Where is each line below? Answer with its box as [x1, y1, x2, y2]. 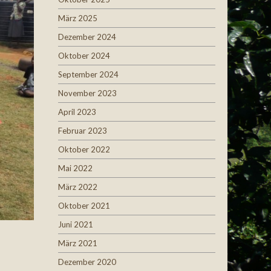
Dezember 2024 [58, 32, 116, 42]
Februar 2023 [58, 126, 107, 135]
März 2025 [58, 13, 97, 23]
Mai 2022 [58, 163, 93, 173]
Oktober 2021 [58, 201, 110, 211]
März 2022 [58, 182, 97, 192]
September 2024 [58, 70, 119, 79]
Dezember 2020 [58, 257, 116, 267]
